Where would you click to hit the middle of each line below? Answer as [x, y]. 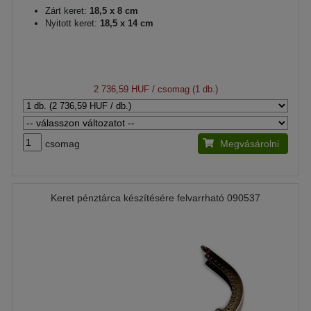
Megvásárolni [250, 143]
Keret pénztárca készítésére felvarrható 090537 [155, 197]
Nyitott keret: [71, 23]
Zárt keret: [66, 10]
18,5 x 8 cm [112, 10]
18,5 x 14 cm [125, 23]
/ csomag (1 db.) [183, 89]
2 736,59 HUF [121, 89]
